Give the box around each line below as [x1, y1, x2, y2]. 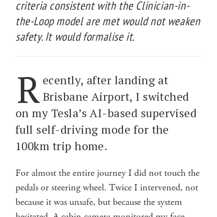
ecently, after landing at [42, 72, 169, 88]
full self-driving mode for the [15, 122, 169, 137]
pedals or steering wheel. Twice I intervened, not [15, 181, 198, 194]
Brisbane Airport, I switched [42, 89, 189, 104]
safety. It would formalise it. [15, 29, 135, 44]
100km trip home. [15, 138, 108, 154]
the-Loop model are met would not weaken [15, 13, 201, 29]
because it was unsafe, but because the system [15, 195, 182, 209]
